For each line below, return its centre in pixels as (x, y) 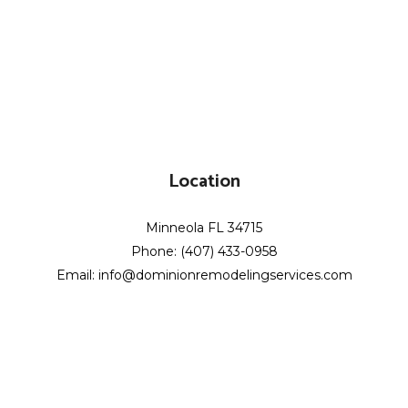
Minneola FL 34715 (204, 227)
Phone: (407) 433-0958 (204, 251)
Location (204, 181)
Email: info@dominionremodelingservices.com (204, 275)
